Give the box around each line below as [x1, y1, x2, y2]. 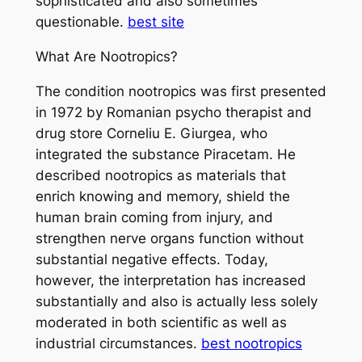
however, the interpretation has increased [35, 271, 306, 288]
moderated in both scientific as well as [35, 314, 287, 330]
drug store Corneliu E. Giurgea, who [35, 124, 267, 141]
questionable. [35, 14, 128, 31]
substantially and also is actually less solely [35, 293, 318, 309]
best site [127, 14, 184, 31]
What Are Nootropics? [35, 48, 178, 65]
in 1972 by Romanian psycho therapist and [35, 103, 312, 120]
